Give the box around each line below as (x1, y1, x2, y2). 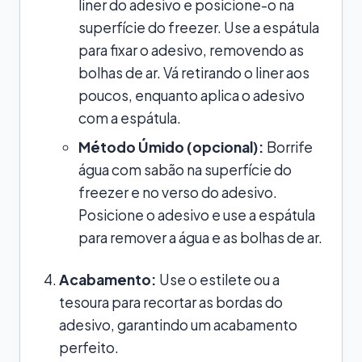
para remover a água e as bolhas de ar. (78, 228, 322, 246)
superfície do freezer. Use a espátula (78, 18, 319, 36)
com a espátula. (78, 108, 181, 127)
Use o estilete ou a (157, 270, 280, 288)
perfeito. (59, 338, 119, 356)
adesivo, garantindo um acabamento (59, 315, 297, 334)
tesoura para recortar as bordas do (59, 293, 283, 311)
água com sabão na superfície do (78, 160, 292, 179)
